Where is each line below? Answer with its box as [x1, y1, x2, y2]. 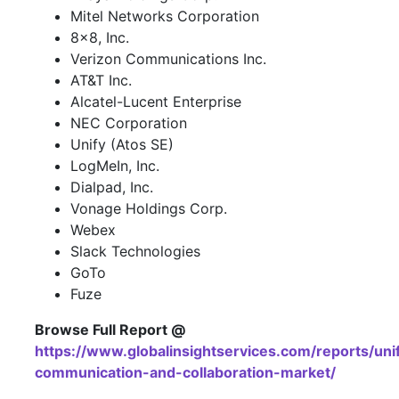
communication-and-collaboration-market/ [35, 362, 336, 381]
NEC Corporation [70, 113, 187, 132]
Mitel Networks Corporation [70, 6, 259, 25]
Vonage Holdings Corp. [70, 199, 227, 217]
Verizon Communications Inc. [70, 49, 266, 68]
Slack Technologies [70, 241, 200, 260]
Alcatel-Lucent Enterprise [70, 92, 241, 110]
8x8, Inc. [70, 28, 129, 46]
